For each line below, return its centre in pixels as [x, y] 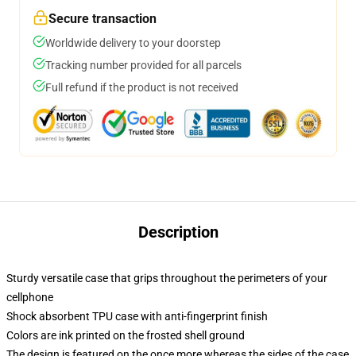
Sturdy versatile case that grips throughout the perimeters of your [167, 278]
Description [178, 232]
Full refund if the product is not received [142, 87]
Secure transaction [103, 19]
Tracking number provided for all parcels [143, 65]
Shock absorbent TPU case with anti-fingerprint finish [137, 316]
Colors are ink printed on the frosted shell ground [126, 335]
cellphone [30, 297]
